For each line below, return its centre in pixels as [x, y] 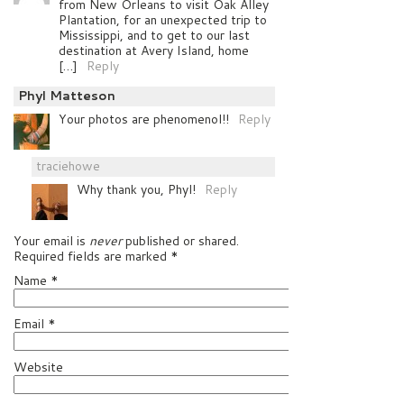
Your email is [51, 240]
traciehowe [68, 165]
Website [38, 367]
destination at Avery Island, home [154, 50]
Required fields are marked [92, 256]
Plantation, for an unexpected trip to [163, 19]
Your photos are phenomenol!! [144, 119]
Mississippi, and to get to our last [154, 35]
